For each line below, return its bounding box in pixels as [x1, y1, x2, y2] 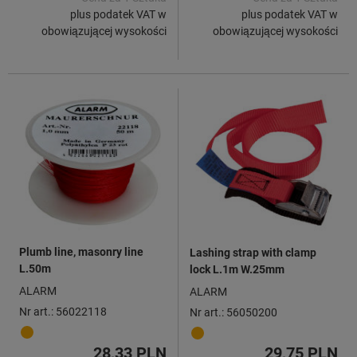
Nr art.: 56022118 [19, 304, 107, 318]
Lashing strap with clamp [190, 245, 316, 259]
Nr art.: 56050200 [190, 305, 277, 319]
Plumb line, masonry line [19, 245, 143, 258]
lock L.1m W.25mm [190, 262, 284, 276]
